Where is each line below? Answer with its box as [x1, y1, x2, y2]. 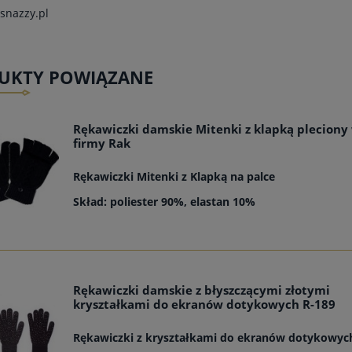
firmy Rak [73, 135, 131, 152]
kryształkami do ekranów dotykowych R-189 [73, 296, 336, 313]
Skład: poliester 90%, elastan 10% [73, 194, 256, 210]
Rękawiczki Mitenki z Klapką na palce [73, 169, 276, 185]
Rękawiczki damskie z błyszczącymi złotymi [73, 282, 331, 299]
